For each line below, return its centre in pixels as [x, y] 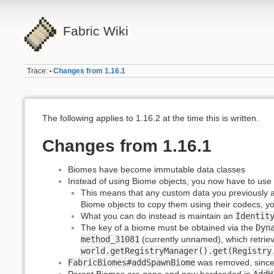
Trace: [38, 71]
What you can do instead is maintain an [158, 216]
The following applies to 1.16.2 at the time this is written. [150, 118]
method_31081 [110, 239]
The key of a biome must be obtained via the [168, 227]
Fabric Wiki [95, 31]
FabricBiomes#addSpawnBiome [131, 262]
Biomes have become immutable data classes [157, 169]
